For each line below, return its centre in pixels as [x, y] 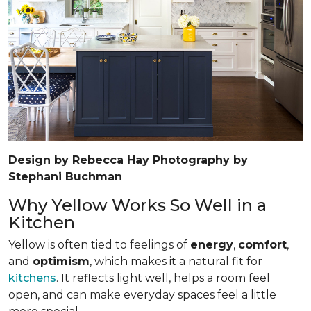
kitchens [32, 278]
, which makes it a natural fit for [176, 261]
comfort [262, 244]
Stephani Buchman [65, 176]
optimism [61, 261]
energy [212, 244]
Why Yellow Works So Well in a [137, 205]
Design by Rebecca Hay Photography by [128, 160]
